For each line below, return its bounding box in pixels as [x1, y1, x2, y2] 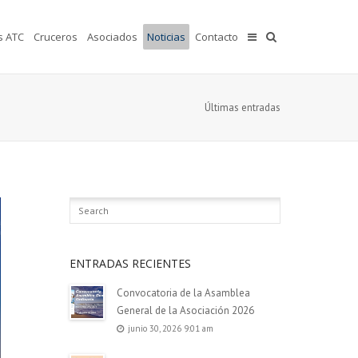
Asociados [87, 30, 137, 44]
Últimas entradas [205, 101, 280, 114]
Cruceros [34, 30, 78, 44]
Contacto [195, 30, 238, 44]
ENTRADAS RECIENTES [69, 256, 191, 271]
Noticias [147, 30, 185, 44]
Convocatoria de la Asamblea [116, 286, 250, 300]
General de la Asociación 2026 [116, 304, 254, 317]
